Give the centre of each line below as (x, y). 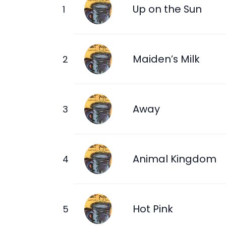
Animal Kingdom (175, 159)
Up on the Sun (167, 9)
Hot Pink (153, 209)
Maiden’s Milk (166, 59)
